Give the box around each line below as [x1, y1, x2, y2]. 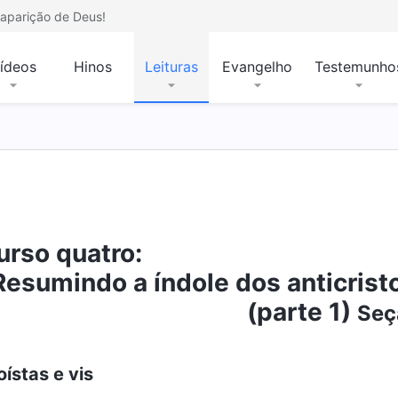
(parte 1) [246, 297, 357, 327]
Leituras [145, 58, 198, 76]
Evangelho [222, 58, 292, 76]
